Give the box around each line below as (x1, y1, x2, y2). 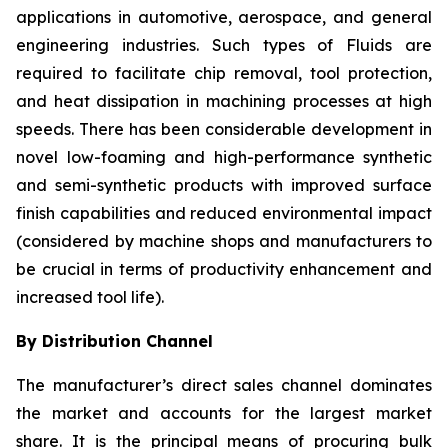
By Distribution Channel (16, 331, 213, 352)
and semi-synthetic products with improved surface (16, 175, 432, 196)
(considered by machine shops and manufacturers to (16, 231, 432, 252)
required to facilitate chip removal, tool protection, (16, 63, 432, 84)
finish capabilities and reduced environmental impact (16, 203, 432, 224)
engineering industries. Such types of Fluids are (16, 35, 432, 56)
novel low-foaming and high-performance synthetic (16, 147, 432, 168)
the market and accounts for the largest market (16, 403, 432, 424)
